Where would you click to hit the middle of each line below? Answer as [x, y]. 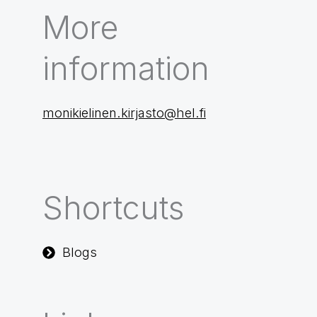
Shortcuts [113, 208]
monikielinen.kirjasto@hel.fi [124, 113]
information [126, 69]
